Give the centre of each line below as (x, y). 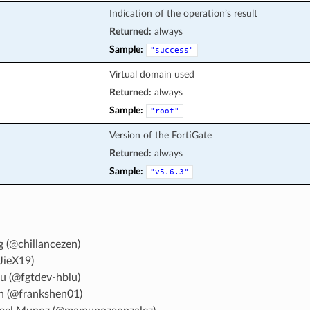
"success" (172, 50)
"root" (164, 111)
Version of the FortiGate (160, 135)
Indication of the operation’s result (183, 13)
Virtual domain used (152, 74)
